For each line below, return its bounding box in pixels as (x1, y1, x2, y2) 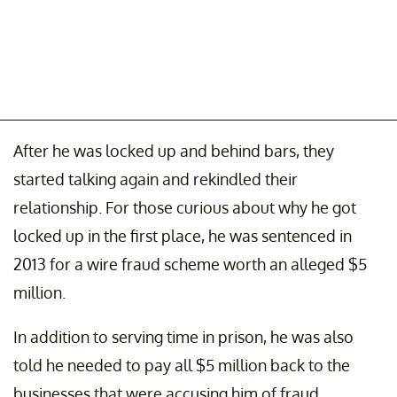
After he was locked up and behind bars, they (13, 140, 334, 160)
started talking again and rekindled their (13, 168, 298, 189)
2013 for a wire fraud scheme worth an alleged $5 (13, 253, 367, 274)
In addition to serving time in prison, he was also (13, 326, 354, 346)
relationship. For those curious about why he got (13, 197, 356, 217)
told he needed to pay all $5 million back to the (13, 354, 350, 375)
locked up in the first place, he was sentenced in (13, 225, 352, 245)
